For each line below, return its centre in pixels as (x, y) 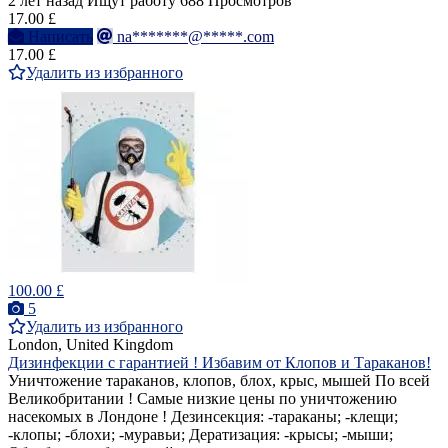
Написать (60, 37)
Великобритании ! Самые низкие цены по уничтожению (202, 399)
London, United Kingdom (90, 345)
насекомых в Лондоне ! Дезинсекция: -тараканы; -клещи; (203, 417)
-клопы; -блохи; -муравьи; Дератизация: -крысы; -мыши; (200, 435)
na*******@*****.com (195, 37)
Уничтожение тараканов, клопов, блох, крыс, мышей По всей (219, 381)
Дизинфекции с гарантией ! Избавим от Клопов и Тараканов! (219, 363)
